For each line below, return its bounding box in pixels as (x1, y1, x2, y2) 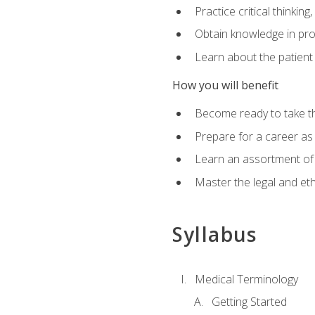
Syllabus (172, 221, 257, 248)
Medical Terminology (194, 271, 298, 287)
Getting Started (211, 294, 287, 310)
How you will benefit (172, 77, 278, 93)
